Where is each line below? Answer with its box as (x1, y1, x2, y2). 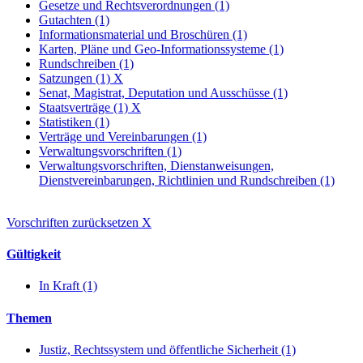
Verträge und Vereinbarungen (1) (39, 129, 207, 143)
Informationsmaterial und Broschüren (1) (39, 27, 247, 41)
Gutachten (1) (39, 12, 109, 27)
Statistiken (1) (39, 114, 109, 129)
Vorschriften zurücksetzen (6, 215, 142, 229)
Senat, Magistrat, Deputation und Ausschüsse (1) (39, 85, 288, 100)
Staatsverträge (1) (39, 100, 131, 114)
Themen (6, 310, 52, 325)
